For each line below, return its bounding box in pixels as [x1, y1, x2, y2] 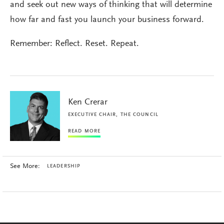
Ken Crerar [68, 98, 107, 107]
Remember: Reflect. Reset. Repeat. [10, 39, 139, 49]
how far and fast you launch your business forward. [10, 15, 204, 25]
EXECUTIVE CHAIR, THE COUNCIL [68, 112, 158, 118]
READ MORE [68, 129, 100, 134]
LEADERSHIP [47, 164, 80, 169]
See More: [10, 163, 40, 170]
